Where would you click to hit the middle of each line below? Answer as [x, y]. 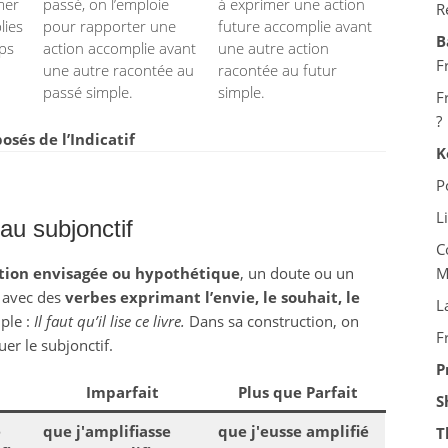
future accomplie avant [295, 26]
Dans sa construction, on [271, 321]
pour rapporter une [109, 26]
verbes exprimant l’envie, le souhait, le [212, 297]
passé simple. [88, 92]
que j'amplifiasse [107, 431]
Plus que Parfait [297, 392]
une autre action [273, 48]
